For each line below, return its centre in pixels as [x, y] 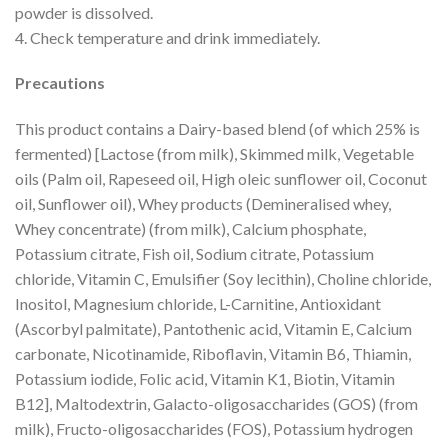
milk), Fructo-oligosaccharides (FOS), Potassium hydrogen [214, 429]
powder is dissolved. [84, 12]
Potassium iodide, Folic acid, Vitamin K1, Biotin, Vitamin [205, 379]
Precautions [60, 83]
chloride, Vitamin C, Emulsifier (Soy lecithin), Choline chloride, [223, 279]
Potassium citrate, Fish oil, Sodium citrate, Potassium [194, 254]
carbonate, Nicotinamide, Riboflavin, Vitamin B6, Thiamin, [213, 354]
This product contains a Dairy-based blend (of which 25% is [217, 129]
